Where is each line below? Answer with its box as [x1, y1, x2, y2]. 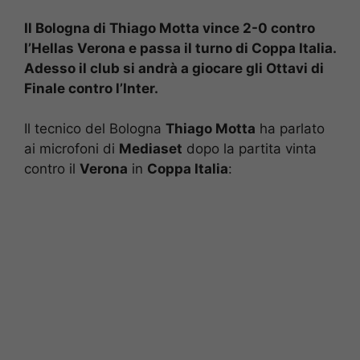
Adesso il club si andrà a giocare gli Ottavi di [24, 59, 324, 76]
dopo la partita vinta [182, 141, 317, 157]
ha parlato [256, 121, 325, 137]
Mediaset [119, 141, 182, 157]
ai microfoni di [24, 141, 119, 157]
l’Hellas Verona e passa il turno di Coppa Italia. [24, 39, 336, 56]
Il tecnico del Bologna [24, 121, 166, 137]
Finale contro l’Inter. [24, 80, 158, 96]
